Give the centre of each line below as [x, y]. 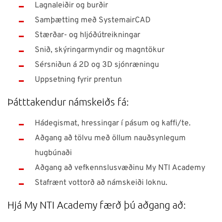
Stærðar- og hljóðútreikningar [87, 35]
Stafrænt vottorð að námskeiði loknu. [101, 183]
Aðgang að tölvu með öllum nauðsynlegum [110, 138]
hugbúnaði [53, 153]
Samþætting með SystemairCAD [93, 20]
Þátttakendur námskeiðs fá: [68, 102]
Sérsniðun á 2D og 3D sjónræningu [97, 65]
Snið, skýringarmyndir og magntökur [100, 50]
